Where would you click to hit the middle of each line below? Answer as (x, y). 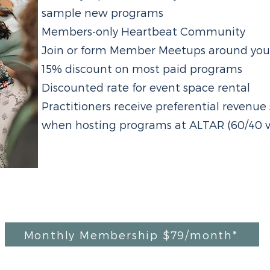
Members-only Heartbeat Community (144, 31)
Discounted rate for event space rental (146, 87)
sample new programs (103, 12)
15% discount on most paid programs (142, 68)
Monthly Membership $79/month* (131, 234)
